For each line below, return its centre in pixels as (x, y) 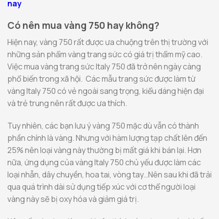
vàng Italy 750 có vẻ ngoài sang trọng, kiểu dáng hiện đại (106, 91)
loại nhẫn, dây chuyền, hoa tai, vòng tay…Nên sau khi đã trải (109, 174)
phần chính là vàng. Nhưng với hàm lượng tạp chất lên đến (107, 138)
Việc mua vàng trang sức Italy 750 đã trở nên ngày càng (104, 66)
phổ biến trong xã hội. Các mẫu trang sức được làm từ (101, 78)
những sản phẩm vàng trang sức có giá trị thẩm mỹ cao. (105, 54)
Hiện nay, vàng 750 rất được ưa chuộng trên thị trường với (108, 42)
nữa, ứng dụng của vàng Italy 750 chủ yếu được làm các (104, 162)
